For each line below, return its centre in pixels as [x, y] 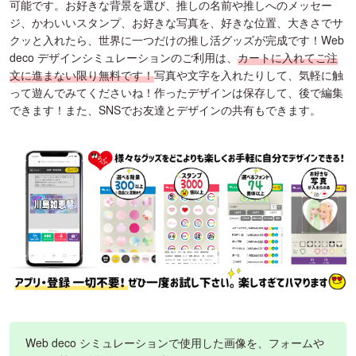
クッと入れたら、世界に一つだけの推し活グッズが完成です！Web [177, 39]
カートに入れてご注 [288, 57]
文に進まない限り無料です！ [82, 74]
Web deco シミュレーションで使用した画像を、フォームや [175, 343]
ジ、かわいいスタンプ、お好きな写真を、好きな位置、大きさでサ [176, 22]
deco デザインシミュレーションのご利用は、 [124, 57]
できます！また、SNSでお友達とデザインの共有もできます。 [165, 109]
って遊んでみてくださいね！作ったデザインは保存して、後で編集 [176, 92]
